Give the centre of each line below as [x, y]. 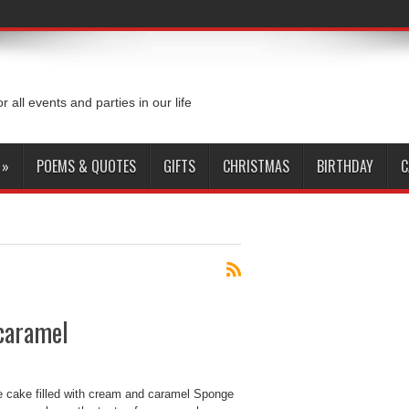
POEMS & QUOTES [86, 166]
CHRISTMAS [256, 166]
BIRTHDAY [345, 166]
